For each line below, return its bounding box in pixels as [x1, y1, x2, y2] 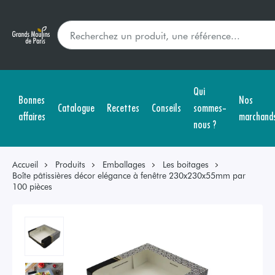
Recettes [107, 99, 139, 115]
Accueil [12, 158, 38, 170]
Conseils [152, 99, 181, 115]
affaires [18, 107, 45, 123]
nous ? [193, 116, 216, 131]
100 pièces [12, 180, 52, 192]
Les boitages [163, 158, 209, 170]
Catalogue [58, 99, 95, 115]
